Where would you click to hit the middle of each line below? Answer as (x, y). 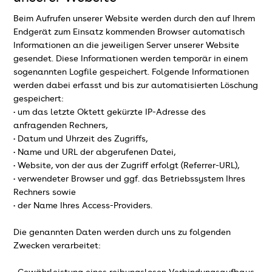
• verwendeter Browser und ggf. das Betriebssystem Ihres (130, 179)
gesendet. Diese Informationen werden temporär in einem (131, 59)
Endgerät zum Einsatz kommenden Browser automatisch (129, 32)
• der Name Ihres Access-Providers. (83, 206)
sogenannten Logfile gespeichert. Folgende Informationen (131, 73)
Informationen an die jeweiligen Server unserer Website (127, 46)
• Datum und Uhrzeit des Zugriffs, (81, 139)
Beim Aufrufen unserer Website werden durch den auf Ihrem (134, 19)
